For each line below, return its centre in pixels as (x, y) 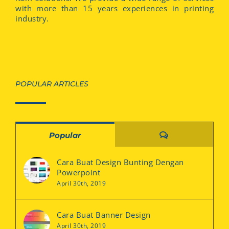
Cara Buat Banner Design (104, 215)
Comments (190, 135)
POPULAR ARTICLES (52, 84)
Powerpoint (78, 172)
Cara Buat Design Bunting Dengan (120, 162)
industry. (32, 18)
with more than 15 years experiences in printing (114, 8)
